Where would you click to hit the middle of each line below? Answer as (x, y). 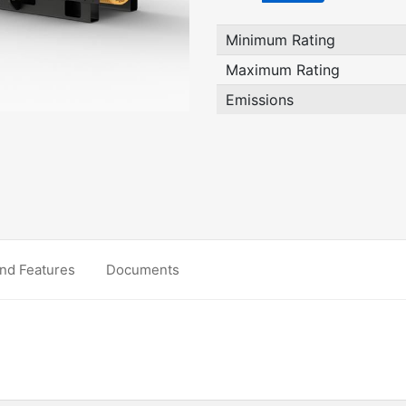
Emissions (260, 100)
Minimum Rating (280, 40)
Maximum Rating (283, 70)
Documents (143, 270)
